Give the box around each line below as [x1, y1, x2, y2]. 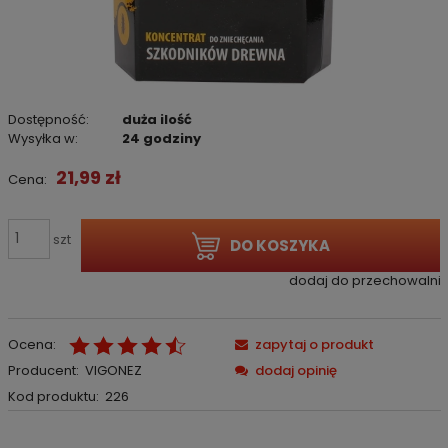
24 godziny [122, 128, 202, 148]
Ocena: [7, 334, 56, 354]
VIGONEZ [85, 360, 142, 380]
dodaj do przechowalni [288, 271, 441, 291]
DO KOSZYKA [229, 234, 330, 256]
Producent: [7, 360, 79, 380]
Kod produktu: [7, 386, 99, 406]
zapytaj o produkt [254, 334, 374, 354]
